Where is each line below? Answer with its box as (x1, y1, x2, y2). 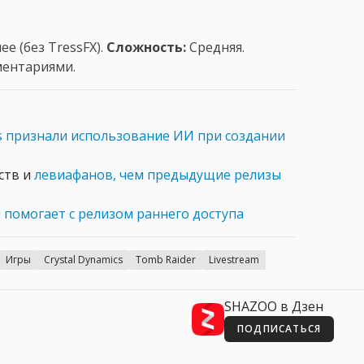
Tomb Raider (136, 252, 196, 266)
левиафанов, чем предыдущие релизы (34, 165, 281, 184)
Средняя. (186, 37, 245, 56)
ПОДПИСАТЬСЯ (237, 321, 322, 336)
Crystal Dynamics (44, 252, 123, 266)
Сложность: (106, 37, 186, 56)
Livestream (209, 252, 259, 266)
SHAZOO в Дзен (224, 297, 323, 315)
